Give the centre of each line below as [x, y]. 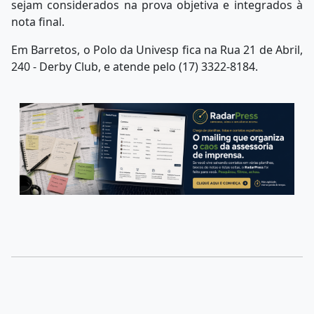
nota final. [41, 22]
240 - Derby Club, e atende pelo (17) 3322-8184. [135, 67]
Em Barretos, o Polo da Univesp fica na [114, 50]
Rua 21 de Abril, [262, 50]
